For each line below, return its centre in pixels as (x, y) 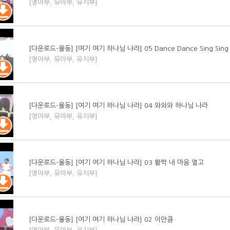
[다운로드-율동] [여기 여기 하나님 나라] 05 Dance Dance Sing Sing (129, 48)
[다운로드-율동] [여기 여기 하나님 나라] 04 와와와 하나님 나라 (118, 105)
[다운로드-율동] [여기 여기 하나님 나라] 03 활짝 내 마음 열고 (116, 162)
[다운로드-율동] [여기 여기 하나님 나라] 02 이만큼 (101, 219)
